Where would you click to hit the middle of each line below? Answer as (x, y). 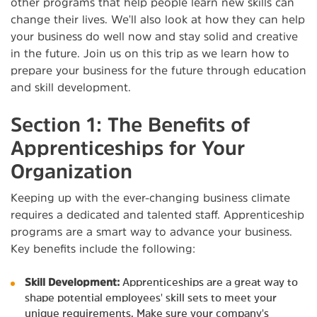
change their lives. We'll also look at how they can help (158, 19)
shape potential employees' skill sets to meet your (151, 297)
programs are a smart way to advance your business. (151, 231)
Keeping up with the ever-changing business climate (150, 197)
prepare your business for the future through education (158, 70)
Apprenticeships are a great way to (209, 282)
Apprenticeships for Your (128, 148)
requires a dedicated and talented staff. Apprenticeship (157, 214)
